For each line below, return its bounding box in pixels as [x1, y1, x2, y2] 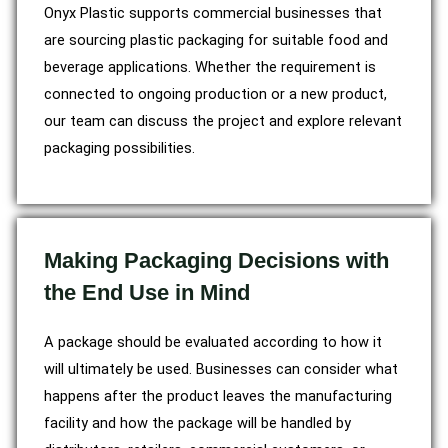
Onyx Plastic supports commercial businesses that [44, 3, 382, 22]
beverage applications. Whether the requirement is [44, 57, 376, 76]
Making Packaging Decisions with [44, 247, 389, 273]
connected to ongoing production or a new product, [44, 84, 387, 103]
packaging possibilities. [44, 138, 195, 157]
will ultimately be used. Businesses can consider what [44, 359, 398, 378]
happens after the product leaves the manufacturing [44, 386, 392, 405]
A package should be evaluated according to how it [44, 332, 382, 351]
